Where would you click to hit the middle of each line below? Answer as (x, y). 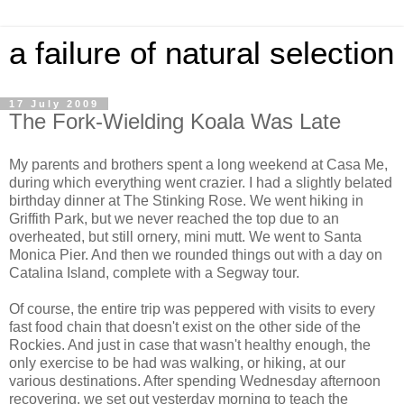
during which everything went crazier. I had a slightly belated (201, 182)
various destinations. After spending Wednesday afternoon (195, 381)
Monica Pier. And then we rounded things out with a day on (196, 254)
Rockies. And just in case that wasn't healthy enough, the (190, 344)
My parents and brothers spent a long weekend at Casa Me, (198, 164)
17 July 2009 (54, 104)
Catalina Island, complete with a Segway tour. (154, 272)
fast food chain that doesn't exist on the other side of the (185, 326)
